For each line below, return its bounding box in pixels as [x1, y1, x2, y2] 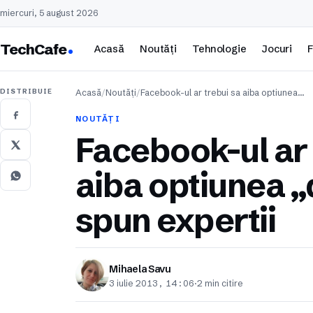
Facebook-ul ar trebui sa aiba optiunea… [140, 87, 305, 98]
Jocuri [261, 42, 293, 55]
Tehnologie [192, 42, 247, 55]
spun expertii [75, 199, 276, 240]
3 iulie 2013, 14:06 [109, 277, 194, 289]
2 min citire [197, 277, 243, 289]
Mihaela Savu [109, 262, 171, 275]
